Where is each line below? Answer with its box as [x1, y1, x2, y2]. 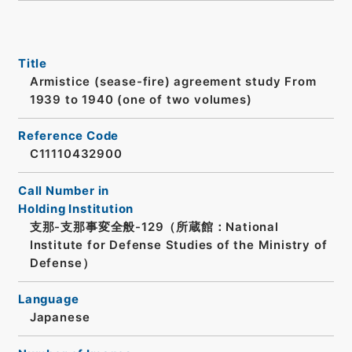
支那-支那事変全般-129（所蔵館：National [29, 219, 279, 234]
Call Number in [17, 183, 110, 198]
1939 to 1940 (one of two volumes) [29, 92, 252, 107]
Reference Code [17, 129, 119, 144]
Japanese [29, 310, 90, 325]
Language [17, 292, 79, 307]
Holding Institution [17, 201, 134, 216]
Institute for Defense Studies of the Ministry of [29, 237, 328, 252]
